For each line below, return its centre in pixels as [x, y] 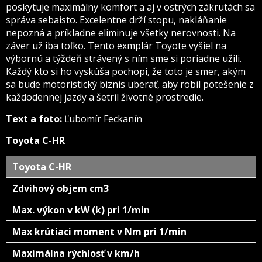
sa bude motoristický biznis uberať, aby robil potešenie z [130, 84]
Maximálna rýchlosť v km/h [76, 253]
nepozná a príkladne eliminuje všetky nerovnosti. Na [121, 33]
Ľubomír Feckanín [102, 119]
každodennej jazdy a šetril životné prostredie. [105, 97]
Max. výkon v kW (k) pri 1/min [81, 210]
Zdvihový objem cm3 [110, 188]
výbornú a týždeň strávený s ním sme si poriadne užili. [124, 58]
